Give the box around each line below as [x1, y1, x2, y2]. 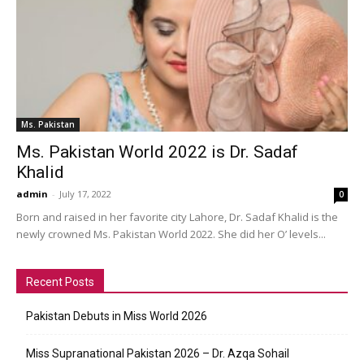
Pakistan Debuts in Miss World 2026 [26, 309, 207, 323]
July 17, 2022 [59, 187, 111, 200]
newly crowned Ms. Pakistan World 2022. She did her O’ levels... [16, 226, 326, 241]
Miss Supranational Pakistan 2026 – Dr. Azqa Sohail [26, 346, 289, 360]
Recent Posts [26, 275, 94, 288]
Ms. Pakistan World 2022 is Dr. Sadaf [16, 141, 298, 162]
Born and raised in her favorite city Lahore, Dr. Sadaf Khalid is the [16, 209, 338, 224]
